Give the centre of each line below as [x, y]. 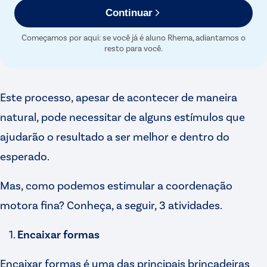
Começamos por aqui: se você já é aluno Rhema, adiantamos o [133, 37]
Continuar [129, 13]
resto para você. [133, 48]
